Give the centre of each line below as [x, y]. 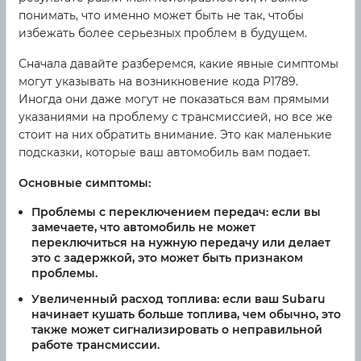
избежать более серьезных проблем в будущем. [163, 33]
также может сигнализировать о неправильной [177, 330]
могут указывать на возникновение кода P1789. [158, 82]
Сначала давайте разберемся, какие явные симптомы [178, 64]
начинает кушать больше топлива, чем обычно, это [186, 315]
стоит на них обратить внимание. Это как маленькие [175, 135]
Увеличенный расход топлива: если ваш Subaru [178, 299]
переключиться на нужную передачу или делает [181, 243]
